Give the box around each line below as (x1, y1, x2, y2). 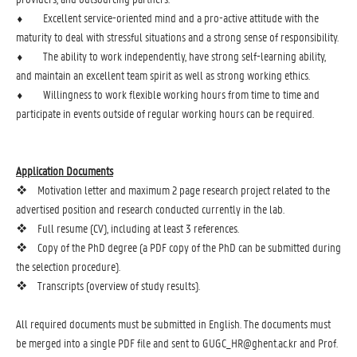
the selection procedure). (16, 258, 120, 274)
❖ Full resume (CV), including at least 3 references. (16, 220, 239, 236)
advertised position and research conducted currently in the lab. (16, 201, 284, 217)
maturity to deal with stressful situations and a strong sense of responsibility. (16, 29, 339, 45)
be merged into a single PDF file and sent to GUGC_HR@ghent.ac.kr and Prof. (16, 335, 338, 351)
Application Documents (16, 163, 113, 178)
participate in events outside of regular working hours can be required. (16, 105, 314, 121)
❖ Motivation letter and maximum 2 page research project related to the (16, 182, 330, 198)
